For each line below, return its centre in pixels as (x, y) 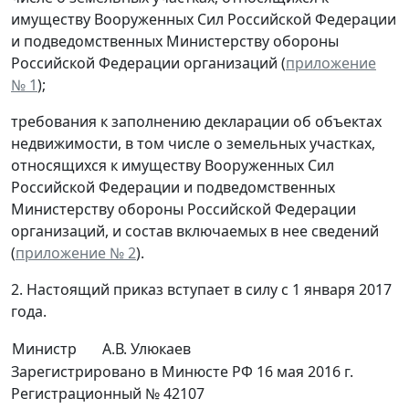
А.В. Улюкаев (147, 349)
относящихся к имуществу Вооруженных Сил (173, 166)
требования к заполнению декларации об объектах (196, 122)
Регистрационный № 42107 (108, 394)
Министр (44, 349)
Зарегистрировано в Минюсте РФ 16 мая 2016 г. (182, 372)
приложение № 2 (76, 253)
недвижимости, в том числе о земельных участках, (193, 144)
